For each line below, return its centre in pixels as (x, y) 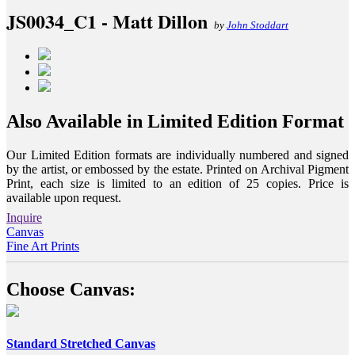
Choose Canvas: (71, 289)
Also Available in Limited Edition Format (175, 121)
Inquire (24, 217)
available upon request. (64, 197)
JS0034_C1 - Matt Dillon (107, 21)
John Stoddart (258, 25)
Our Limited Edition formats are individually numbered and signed (177, 155)
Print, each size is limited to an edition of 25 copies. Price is (177, 183)
